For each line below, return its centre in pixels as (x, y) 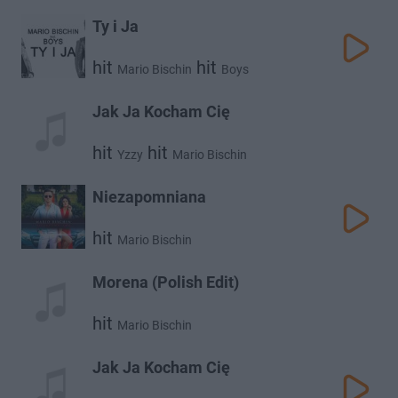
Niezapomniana (149, 197)
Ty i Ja (115, 26)
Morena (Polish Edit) (166, 282)
